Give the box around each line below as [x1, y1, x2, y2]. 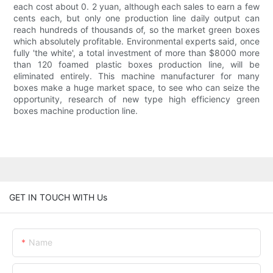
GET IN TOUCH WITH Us [9, 191, 107, 202]
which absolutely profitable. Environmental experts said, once [13, 36, 260, 47]
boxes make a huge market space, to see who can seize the [13, 82, 260, 93]
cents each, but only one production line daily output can [13, 13, 260, 24]
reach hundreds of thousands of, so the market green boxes [13, 24, 260, 35]
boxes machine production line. [13, 105, 138, 116]
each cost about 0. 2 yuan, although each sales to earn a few [13, 1, 260, 12]
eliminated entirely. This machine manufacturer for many [13, 71, 260, 82]
